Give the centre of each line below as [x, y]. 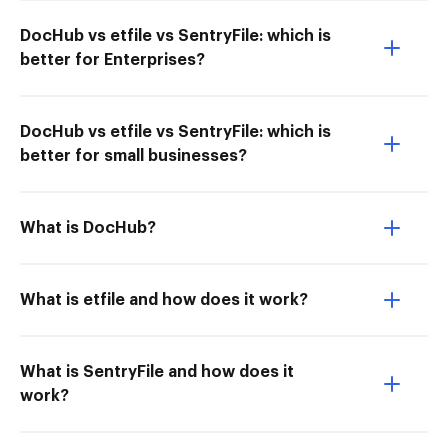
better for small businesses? [133, 156]
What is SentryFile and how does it [157, 372]
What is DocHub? [88, 228]
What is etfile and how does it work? [164, 300]
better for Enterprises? [112, 60]
